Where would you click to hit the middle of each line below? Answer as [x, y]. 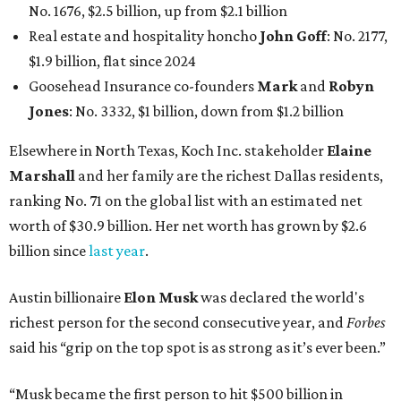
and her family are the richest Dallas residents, [229, 176]
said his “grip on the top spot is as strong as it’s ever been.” [197, 348]
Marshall [42, 176]
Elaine [349, 151]
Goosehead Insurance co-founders [143, 86]
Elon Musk [161, 298]
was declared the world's [281, 298]
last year [117, 251]
